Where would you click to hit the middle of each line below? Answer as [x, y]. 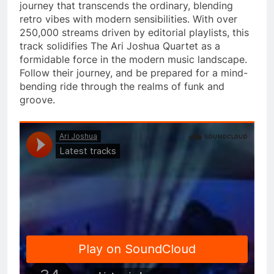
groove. [37, 99]
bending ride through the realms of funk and [122, 86]
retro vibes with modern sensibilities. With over [128, 19]
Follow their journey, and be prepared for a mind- [134, 72]
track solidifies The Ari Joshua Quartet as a [120, 46]
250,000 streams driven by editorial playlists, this [134, 32]
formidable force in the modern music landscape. [133, 59]
